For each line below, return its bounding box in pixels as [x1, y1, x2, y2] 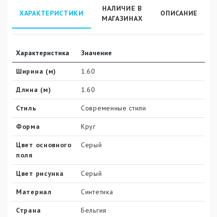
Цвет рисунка [16, 169, 64, 178]
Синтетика [81, 187, 113, 196]
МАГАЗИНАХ [101, 14, 143, 23]
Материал [16, 187, 52, 196]
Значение [81, 48, 112, 57]
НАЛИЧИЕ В [102, 3, 142, 13]
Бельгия [81, 205, 107, 215]
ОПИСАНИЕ [160, 9, 198, 17]
